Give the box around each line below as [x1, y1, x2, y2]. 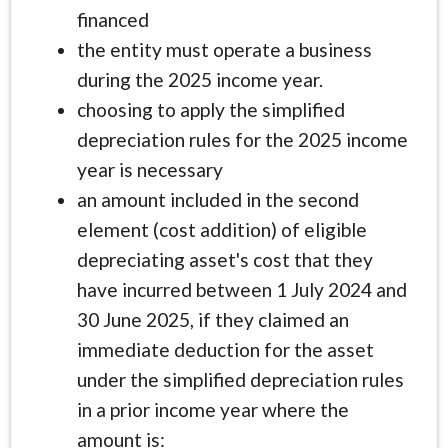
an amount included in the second [76, 187, 359, 211]
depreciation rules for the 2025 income [76, 127, 408, 151]
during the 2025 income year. [76, 67, 323, 91]
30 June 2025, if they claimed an [76, 307, 349, 331]
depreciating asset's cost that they [76, 247, 373, 271]
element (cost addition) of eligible [76, 217, 367, 241]
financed [76, 7, 149, 31]
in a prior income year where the [76, 397, 349, 421]
